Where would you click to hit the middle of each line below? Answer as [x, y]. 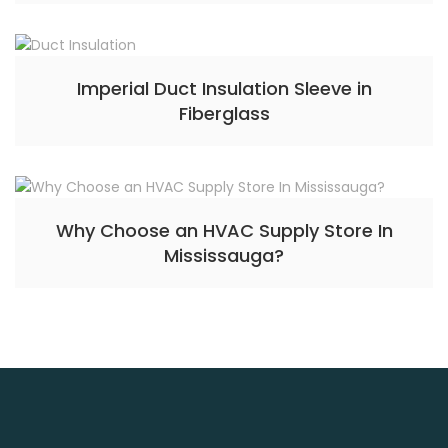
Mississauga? [224, 255]
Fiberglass [224, 113]
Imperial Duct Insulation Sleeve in [224, 88]
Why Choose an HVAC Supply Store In [224, 230]
